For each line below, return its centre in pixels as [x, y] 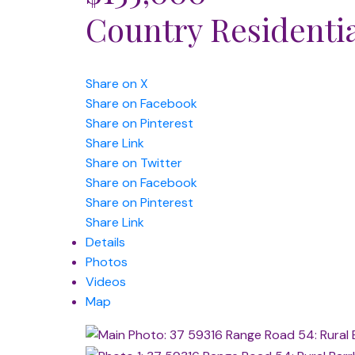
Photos [106, 261]
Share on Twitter [134, 162]
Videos [105, 281]
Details [105, 242]
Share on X [116, 83]
